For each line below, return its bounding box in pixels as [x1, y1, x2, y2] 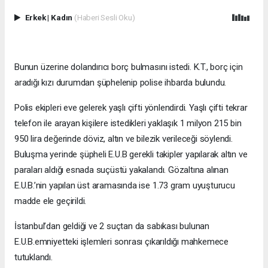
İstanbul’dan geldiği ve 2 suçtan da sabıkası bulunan [14, 221, 210, 232]
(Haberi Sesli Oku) [74, 13, 135, 23]
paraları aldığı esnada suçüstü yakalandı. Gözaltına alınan [14, 165, 229, 176]
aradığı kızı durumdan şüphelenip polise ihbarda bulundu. [14, 77, 227, 89]
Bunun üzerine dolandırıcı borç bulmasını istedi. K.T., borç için [14, 62, 243, 73]
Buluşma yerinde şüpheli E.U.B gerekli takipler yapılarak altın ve [14, 149, 248, 160]
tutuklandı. [14, 252, 53, 263]
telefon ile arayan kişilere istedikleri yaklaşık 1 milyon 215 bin [14, 118, 242, 129]
